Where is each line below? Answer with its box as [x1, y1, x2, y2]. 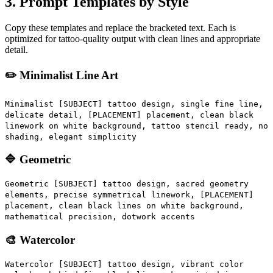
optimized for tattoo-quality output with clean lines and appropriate [5, 34, 260, 44]
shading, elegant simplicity [5, 132, 136, 141]
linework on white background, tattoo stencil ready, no [5, 121, 268, 130]
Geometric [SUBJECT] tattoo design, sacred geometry [5, 179, 249, 189]
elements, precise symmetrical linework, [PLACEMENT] [5, 190, 253, 200]
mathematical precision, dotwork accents [5, 212, 195, 222]
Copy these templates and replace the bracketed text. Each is [5, 23, 236, 34]
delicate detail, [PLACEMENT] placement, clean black [5, 110, 253, 119]
